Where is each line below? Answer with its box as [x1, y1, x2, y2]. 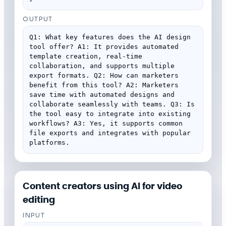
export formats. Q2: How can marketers [29, 71, 179, 79]
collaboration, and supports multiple [29, 62, 175, 70]
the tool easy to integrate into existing [29, 109, 191, 118]
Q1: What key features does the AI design [29, 33, 191, 41]
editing [23, 193, 55, 206]
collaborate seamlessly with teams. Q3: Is [29, 100, 195, 108]
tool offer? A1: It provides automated [29, 42, 179, 50]
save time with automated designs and [29, 90, 175, 98]
